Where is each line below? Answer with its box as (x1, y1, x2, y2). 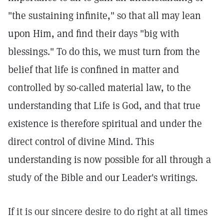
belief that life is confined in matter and (8, 63, 179, 76)
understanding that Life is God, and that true (8, 99, 200, 112)
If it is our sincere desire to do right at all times (8, 205, 207, 218)
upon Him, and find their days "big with (8, 27, 179, 40)
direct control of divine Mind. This (8, 135, 154, 148)
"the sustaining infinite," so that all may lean (8, 9, 201, 22)
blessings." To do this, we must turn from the (8, 45, 200, 58)
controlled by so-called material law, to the (8, 81, 191, 94)
